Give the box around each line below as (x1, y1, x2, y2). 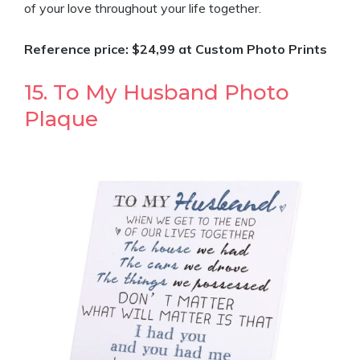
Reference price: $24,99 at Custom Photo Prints (24, 41, 327, 57)
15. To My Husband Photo (24, 80, 289, 105)
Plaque (24, 106, 98, 132)
